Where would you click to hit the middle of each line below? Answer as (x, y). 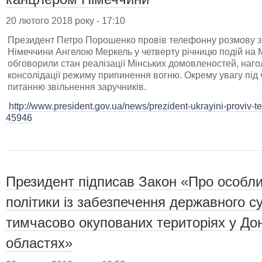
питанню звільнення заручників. (77, 87)
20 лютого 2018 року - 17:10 (65, 20)
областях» (39, 243)
